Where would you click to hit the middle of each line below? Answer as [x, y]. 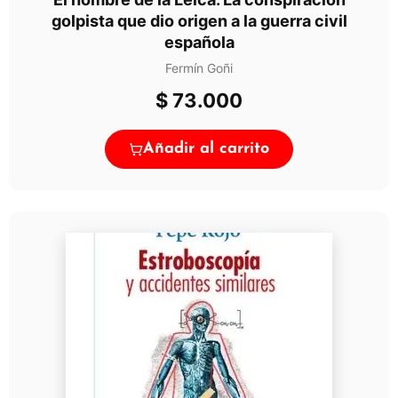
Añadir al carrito [206, 148]
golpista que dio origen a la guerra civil [199, 20]
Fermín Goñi [199, 68]
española [199, 42]
